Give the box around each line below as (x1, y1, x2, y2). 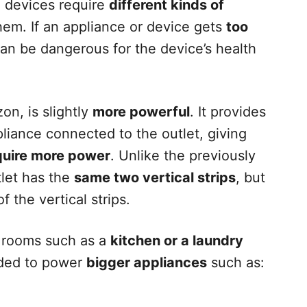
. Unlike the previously (110, 147, 256, 164)
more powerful (93, 103, 190, 120)
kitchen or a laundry (110, 232, 243, 249)
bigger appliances (86, 254, 207, 271)
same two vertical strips (74, 169, 236, 186)
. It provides (190, 103, 266, 120)
